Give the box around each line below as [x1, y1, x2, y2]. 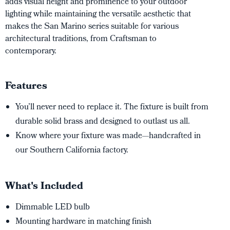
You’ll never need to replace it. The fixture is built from [15, 101, 208, 114]
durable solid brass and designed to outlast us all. [15, 115, 190, 129]
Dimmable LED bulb [15, 201, 90, 215]
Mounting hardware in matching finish [15, 215, 151, 229]
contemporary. [5, 45, 56, 59]
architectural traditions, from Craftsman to [5, 32, 157, 46]
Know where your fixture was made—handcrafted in [15, 129, 201, 143]
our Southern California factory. [15, 144, 128, 158]
